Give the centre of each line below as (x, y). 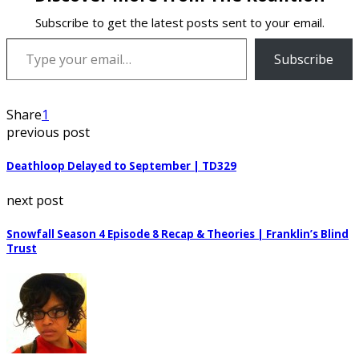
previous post (48, 133)
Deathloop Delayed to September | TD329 (121, 166)
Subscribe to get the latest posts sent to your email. (179, 23)
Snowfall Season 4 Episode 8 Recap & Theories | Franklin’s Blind (177, 234)
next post (35, 200)
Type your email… (30, 38)
